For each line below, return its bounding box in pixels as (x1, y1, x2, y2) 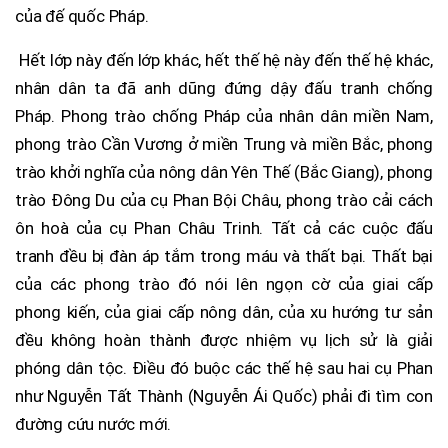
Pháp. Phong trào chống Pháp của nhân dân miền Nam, (15, 105, 433, 126)
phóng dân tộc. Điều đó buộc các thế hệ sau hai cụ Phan (15, 357, 433, 378)
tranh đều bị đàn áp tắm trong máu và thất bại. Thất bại (15, 245, 433, 266)
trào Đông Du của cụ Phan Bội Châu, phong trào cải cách (15, 189, 433, 210)
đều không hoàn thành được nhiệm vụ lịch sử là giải (15, 329, 433, 350)
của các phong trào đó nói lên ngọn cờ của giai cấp (15, 273, 433, 294)
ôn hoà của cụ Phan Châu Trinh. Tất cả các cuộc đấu (15, 217, 433, 238)
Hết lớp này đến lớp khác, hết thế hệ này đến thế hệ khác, (15, 49, 433, 70)
